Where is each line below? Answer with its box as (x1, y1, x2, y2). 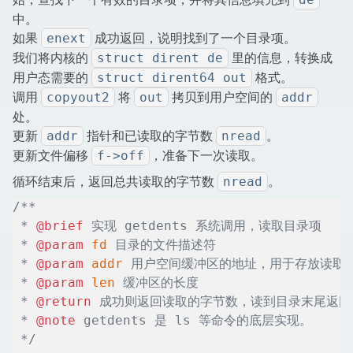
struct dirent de (97, 50, 223, 66)
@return (36, 294, 91, 310)
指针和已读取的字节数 (84, 128, 216, 144)
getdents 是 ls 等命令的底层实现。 (76, 313, 312, 329)
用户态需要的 (13, 69, 91, 86)
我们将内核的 (13, 50, 91, 66)
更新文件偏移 (13, 147, 91, 164)
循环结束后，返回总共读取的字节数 (13, 173, 217, 190)
